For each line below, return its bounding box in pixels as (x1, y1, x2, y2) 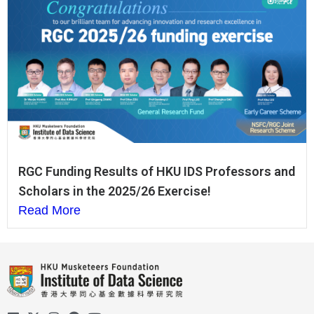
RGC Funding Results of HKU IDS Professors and (18, 164, 295, 179)
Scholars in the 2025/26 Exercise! (18, 184, 211, 199)
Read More (18, 203, 81, 218)
